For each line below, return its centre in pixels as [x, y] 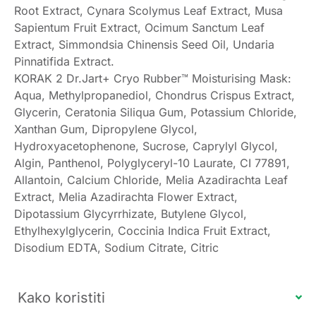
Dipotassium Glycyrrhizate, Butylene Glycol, [130, 213]
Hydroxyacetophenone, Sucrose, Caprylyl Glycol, [146, 146]
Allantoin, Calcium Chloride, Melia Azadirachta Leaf [151, 180]
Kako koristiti [61, 297]
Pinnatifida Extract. [64, 61]
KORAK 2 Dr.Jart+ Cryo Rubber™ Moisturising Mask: [153, 78]
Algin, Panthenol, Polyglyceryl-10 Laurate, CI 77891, [152, 163]
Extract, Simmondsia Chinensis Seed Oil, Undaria [144, 44]
